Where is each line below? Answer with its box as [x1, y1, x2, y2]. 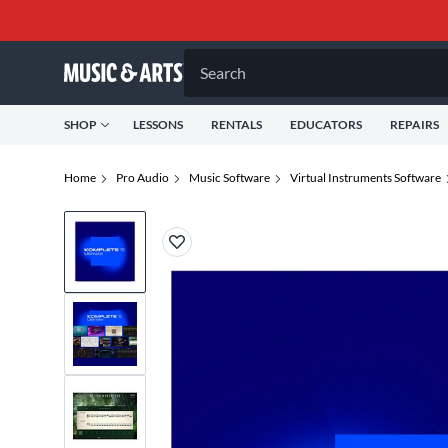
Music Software [189, 170, 270, 185]
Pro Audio [116, 170, 169, 185]
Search [200, 63, 246, 82]
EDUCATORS [290, 117, 362, 132]
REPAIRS [390, 117, 439, 132]
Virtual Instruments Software [290, 170, 441, 185]
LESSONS [133, 117, 183, 132]
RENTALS [211, 117, 262, 132]
